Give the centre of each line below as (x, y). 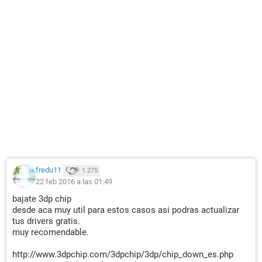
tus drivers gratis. (46, 221)
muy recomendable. (51, 232)
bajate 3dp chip (42, 199)
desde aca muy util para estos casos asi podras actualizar (126, 210)
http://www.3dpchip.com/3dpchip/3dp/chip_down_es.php (123, 254)
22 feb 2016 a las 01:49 (74, 182)
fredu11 (49, 170)
